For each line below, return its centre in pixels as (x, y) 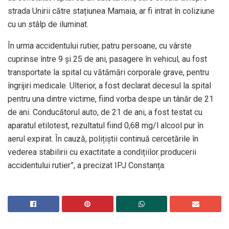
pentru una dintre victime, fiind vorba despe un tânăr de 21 (111, 99)
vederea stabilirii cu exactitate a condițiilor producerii (102, 152)
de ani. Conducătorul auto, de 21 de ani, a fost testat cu (105, 112)
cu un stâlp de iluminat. (48, 24)
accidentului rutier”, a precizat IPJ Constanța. (87, 165)
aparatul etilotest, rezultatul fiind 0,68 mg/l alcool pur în (106, 125)
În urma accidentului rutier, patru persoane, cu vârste (100, 45)
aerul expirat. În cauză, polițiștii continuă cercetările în (103, 139)
